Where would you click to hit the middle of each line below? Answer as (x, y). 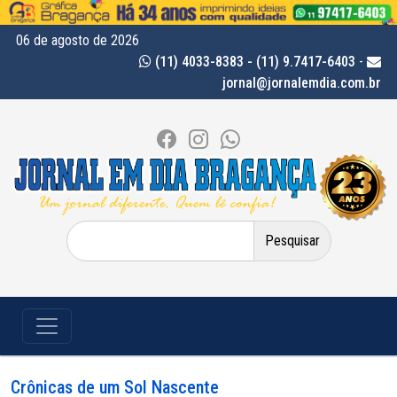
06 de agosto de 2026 (78, 40)
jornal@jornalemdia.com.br (302, 83)
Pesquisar (93, 230)
